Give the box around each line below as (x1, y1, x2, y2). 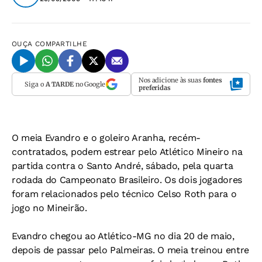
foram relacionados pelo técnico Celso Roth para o (12, 188, 237, 199)
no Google (73, 80, 105, 88)
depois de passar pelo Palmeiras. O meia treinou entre (12, 244, 250, 256)
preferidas (139, 84, 171, 92)
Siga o (25, 80, 46, 88)
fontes (202, 76, 223, 84)
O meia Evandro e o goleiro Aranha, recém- (12, 132, 201, 143)
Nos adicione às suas (139, 76, 203, 84)
